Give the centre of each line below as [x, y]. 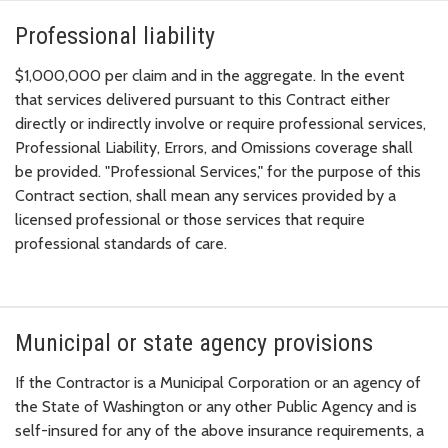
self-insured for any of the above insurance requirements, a [219, 431]
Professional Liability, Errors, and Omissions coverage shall [214, 148]
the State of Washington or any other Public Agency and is [216, 407]
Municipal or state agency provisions [194, 343]
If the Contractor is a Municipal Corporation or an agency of [218, 383]
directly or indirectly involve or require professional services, [220, 124]
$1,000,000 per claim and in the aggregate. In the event [210, 76]
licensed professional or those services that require [190, 220]
